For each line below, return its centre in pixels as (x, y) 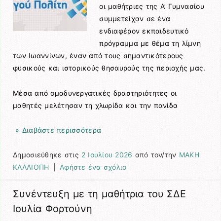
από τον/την (156, 154)
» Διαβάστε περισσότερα (57, 130)
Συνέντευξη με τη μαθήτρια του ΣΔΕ (100, 194)
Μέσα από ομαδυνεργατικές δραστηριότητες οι (95, 93)
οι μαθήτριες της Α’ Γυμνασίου (152, 6)
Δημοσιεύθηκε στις (47, 154)
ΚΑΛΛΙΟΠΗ (31, 167)
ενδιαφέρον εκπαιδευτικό (144, 31)
